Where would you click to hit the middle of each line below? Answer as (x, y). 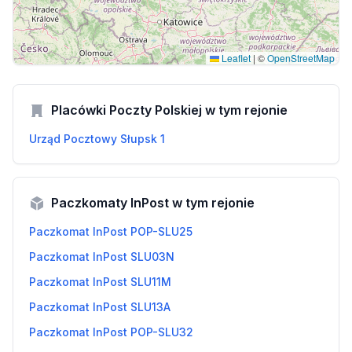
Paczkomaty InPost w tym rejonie (151, 203)
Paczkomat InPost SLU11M (100, 282)
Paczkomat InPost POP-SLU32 (111, 332)
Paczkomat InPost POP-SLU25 (111, 231)
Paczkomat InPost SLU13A (100, 307)
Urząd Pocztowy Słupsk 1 (97, 139)
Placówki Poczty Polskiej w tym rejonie (168, 110)
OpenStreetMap (301, 58)
